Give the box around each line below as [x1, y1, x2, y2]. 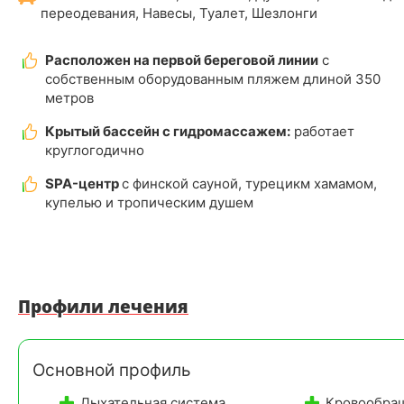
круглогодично [45, 141, 144, 159]
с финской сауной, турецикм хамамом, [122, 174, 377, 192]
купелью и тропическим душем [45, 193, 253, 211]
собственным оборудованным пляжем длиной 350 [45, 69, 381, 87]
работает [290, 122, 354, 140]
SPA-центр [45, 174, 122, 192]
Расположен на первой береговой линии [45, 50, 318, 69]
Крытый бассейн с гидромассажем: [45, 122, 290, 140]
